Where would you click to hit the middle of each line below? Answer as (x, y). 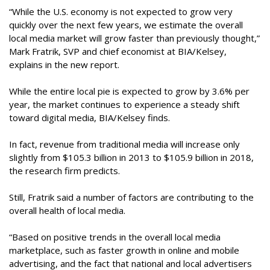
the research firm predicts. (64, 171)
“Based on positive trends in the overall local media (115, 237)
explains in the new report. (64, 64)
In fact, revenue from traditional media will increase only (124, 144)
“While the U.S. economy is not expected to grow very (121, 11)
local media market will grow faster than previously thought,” (134, 38)
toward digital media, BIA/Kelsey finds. (89, 118)
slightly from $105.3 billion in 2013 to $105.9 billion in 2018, (131, 157)
